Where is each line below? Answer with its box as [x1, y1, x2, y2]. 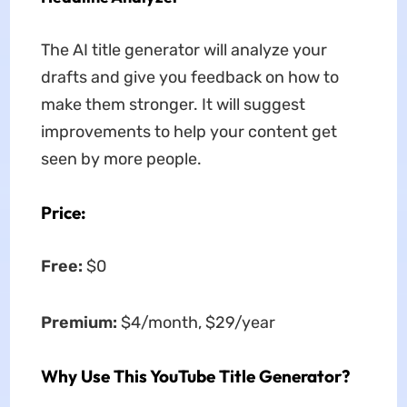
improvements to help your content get [40, 121, 337, 142]
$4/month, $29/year [120, 312, 275, 333]
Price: [40, 201, 86, 223]
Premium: [40, 312, 121, 333]
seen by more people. [40, 148, 202, 169]
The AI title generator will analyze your [40, 39, 327, 60]
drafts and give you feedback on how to [40, 66, 339, 87]
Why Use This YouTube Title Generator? [40, 364, 350, 387]
